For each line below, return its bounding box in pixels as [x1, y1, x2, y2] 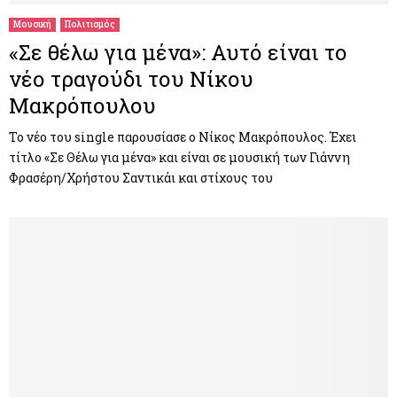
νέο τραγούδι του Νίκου [9, 65, 253, 94]
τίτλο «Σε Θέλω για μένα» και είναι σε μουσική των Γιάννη [9, 149, 350, 167]
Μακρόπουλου [9, 91, 156, 121]
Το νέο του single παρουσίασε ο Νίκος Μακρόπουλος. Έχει [9, 128, 356, 146]
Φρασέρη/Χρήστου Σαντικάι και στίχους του [9, 169, 273, 187]
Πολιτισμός [65, 19, 115, 31]
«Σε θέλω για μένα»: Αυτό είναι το [9, 38, 347, 67]
